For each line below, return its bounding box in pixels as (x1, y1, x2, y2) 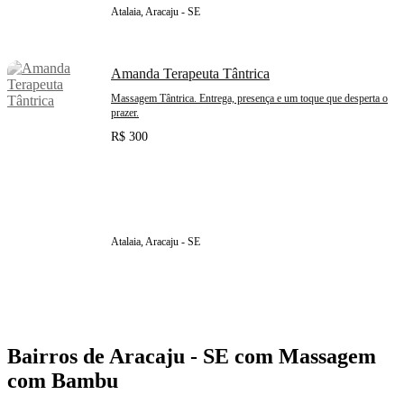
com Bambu (7, 369, 118, 393)
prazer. (111, 106, 139, 120)
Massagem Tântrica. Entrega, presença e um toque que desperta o (111, 92, 388, 106)
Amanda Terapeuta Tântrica (111, 66, 270, 82)
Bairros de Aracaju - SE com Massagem (7, 344, 376, 369)
